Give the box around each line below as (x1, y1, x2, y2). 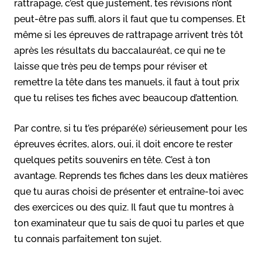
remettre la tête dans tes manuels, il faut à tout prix (14, 76, 239, 88)
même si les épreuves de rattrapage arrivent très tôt (14, 29, 243, 40)
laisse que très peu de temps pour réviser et (14, 60, 208, 72)
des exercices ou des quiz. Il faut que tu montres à (14, 201, 234, 213)
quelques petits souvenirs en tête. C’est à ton (14, 154, 210, 166)
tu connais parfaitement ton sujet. (14, 233, 161, 244)
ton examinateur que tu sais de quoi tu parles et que (14, 217, 244, 229)
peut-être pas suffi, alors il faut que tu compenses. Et (14, 13, 246, 25)
